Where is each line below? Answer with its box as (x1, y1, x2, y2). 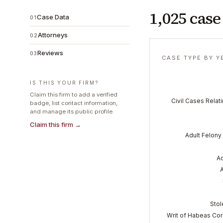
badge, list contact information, (30, 100, 117, 107)
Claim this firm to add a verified (30, 91, 117, 98)
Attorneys (38, 31, 68, 39)
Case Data (37, 13, 69, 21)
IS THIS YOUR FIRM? (30, 80, 99, 86)
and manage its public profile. (30, 108, 114, 115)
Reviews (37, 49, 63, 57)
